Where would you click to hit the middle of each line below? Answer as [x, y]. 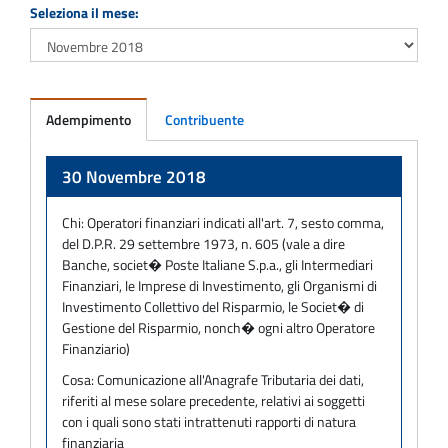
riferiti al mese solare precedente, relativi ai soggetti [213, 400]
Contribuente [204, 119]
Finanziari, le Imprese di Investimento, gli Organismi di [219, 285]
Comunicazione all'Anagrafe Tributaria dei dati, [230, 379]
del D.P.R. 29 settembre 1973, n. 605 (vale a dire [203, 243]
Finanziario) [96, 348]
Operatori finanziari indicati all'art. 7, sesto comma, [235, 222]
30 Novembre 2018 [134, 176]
